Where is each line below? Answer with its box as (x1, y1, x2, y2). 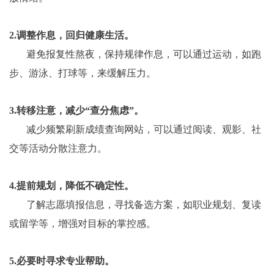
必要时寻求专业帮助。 (17, 256, 114, 267)
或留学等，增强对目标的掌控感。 (9, 218, 156, 229)
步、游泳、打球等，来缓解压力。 (9, 68, 156, 79)
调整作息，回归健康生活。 (17, 30, 134, 41)
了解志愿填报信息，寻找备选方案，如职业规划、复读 (26, 199, 261, 210)
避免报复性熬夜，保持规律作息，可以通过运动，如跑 (26, 49, 261, 60)
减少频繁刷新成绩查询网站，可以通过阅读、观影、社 (26, 124, 261, 135)
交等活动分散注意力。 (9, 143, 107, 154)
